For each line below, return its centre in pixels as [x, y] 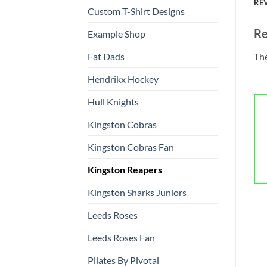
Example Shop [117, 34]
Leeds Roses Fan [121, 238]
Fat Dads [106, 57]
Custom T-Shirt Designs [136, 11]
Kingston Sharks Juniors [137, 193]
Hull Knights [113, 102]
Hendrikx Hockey [123, 79]
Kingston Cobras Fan [131, 147]
